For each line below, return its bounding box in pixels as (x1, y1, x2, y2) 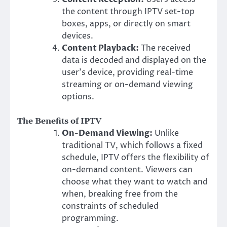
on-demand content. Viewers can (62, 164, 193, 176)
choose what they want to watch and (62, 176, 208, 188)
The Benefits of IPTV (17, 116, 101, 127)
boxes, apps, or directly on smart (62, 18, 191, 30)
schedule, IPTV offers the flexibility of (62, 152, 209, 164)
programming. (62, 213, 119, 224)
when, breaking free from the (62, 188, 178, 200)
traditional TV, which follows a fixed (62, 140, 203, 152)
